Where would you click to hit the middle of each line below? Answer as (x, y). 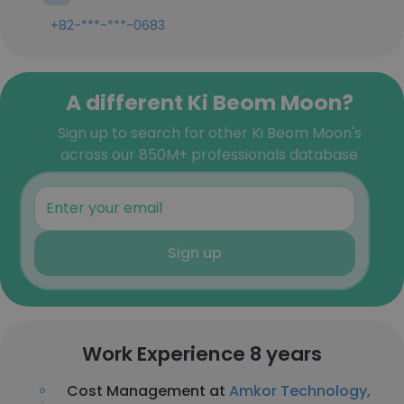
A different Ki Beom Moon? (209, 102)
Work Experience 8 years (202, 354)
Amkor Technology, (300, 391)
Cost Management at (148, 391)
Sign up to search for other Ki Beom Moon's (209, 133)
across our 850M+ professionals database (209, 155)
